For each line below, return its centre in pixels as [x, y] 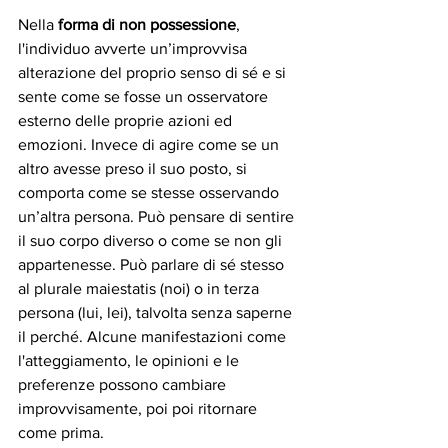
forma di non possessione [147, 24]
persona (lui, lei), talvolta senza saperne [157, 312]
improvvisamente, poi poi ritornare [139, 408]
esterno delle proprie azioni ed [127, 120]
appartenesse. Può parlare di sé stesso [153, 264]
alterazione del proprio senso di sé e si [154, 72]
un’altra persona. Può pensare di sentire [158, 216]
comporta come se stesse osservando [150, 192]
